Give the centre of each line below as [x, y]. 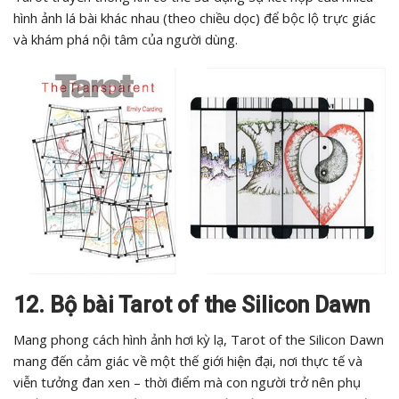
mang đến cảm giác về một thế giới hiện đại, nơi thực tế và [188, 361]
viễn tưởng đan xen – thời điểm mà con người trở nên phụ [187, 383]
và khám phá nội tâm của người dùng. [126, 40]
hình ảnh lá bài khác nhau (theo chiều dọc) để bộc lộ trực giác [195, 18]
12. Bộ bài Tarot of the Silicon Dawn [191, 305]
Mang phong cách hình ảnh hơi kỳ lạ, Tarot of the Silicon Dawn [199, 340]
